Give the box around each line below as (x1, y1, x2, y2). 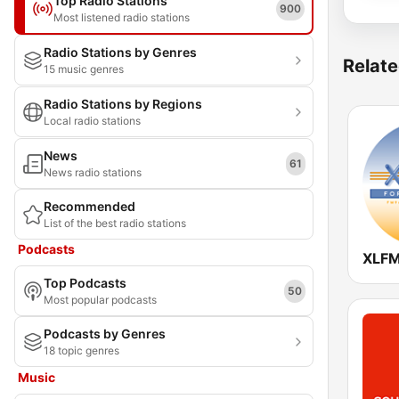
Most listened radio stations (53, 11, 190, 24)
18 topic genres (44, 344, 119, 357)
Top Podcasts (44, 275, 126, 290)
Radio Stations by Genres (44, 45, 197, 60)
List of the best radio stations (44, 216, 186, 230)
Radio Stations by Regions (44, 96, 202, 111)
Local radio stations (44, 114, 141, 127)
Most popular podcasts (44, 293, 157, 306)
